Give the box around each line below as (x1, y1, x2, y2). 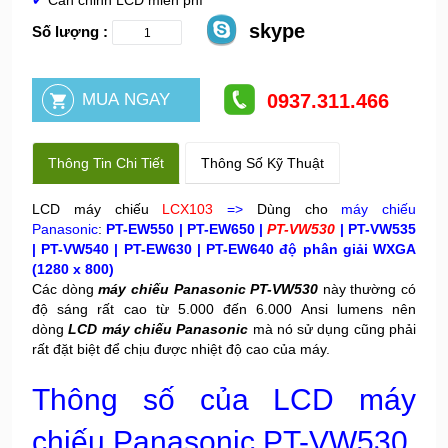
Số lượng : (32, 22, 108, 40)
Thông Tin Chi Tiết (48, 155, 164, 171)
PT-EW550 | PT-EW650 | (106, 221, 268, 237)
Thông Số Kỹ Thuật (201, 155, 324, 171)
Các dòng (32, 281, 99, 297)
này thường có (322, 281, 416, 297)
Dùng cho (243, 201, 342, 217)
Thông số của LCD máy (32, 383, 416, 416)
